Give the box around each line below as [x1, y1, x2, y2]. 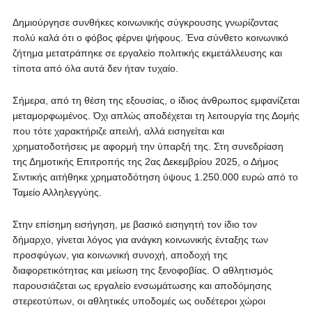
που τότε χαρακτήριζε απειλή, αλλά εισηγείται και [12, 125, 224, 136]
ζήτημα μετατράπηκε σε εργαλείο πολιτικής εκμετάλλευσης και [12, 47, 282, 58]
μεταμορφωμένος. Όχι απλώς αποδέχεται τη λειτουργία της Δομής [12, 110, 299, 121]
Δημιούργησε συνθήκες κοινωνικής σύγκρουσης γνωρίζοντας [12, 17, 279, 28]
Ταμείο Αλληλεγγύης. [12, 187, 102, 198]
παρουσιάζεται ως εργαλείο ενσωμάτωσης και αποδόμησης [12, 280, 272, 291]
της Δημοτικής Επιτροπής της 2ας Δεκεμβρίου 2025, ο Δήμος [12, 156, 279, 167]
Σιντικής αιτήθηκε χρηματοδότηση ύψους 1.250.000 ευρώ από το [12, 171, 298, 182]
